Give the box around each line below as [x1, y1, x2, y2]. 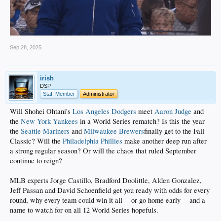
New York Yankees [21, 116, 78, 126]
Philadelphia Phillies [63, 136, 122, 146]
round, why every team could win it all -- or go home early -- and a [10, 195, 205, 205]
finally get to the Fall [144, 126, 204, 136]
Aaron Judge [154, 106, 191, 116]
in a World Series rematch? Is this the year [78, 116, 205, 126]
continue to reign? [10, 155, 62, 165]
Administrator [83, 90, 114, 97]
